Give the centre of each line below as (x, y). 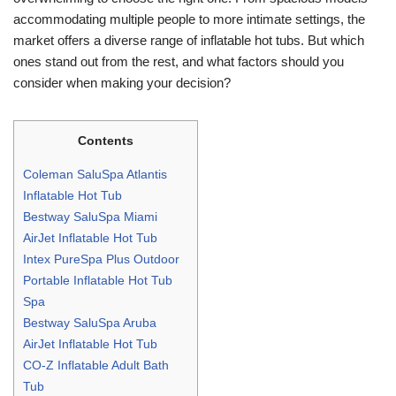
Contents (106, 140)
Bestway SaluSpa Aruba (90, 322)
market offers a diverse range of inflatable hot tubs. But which (189, 40)
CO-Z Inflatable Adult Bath (96, 365)
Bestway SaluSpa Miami (90, 216)
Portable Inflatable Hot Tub (98, 280)
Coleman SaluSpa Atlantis (95, 174)
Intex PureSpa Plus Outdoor (101, 259)
